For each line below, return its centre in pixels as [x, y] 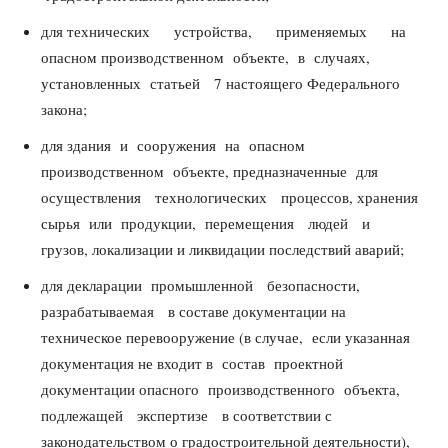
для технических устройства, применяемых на [233, 31]
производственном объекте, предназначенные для [214, 171]
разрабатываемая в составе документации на [193, 311]
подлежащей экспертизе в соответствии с [186, 415]
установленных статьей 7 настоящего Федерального [220, 83]
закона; [64, 109]
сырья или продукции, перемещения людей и [210, 223]
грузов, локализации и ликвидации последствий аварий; [222, 249]
